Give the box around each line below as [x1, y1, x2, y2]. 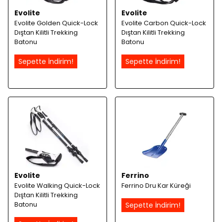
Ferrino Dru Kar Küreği [121, 180, 191, 190]
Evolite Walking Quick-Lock [14, 180, 100, 190]
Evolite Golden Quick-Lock [14, 18, 98, 28]
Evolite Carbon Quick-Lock [121, 18, 206, 28]
